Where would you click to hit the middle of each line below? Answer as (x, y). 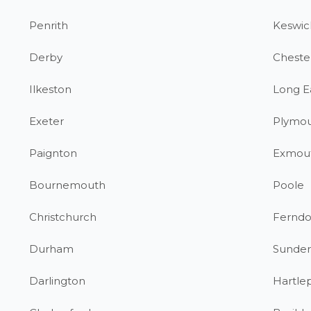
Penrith (49, 25)
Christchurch (63, 217)
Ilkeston (51, 89)
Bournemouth (68, 185)
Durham (52, 249)
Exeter (47, 121)
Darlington (58, 281)
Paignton (53, 153)
